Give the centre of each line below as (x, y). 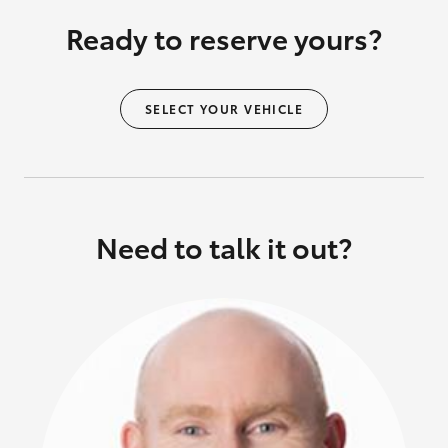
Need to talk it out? (224, 246)
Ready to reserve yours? (224, 37)
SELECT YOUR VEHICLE (224, 109)
